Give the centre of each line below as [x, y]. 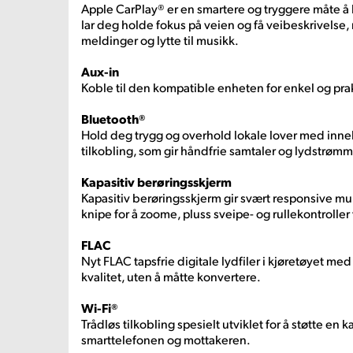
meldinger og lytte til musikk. [160, 40]
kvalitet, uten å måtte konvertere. [171, 276]
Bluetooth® [113, 119]
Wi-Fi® [100, 308]
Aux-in [100, 71]
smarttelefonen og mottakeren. [167, 339]
